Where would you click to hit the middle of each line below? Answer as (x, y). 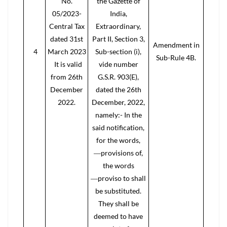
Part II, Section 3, (118, 39)
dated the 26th (118, 89)
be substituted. (118, 191)
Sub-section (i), (118, 51)
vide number (118, 64)
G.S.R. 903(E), (118, 77)
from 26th (67, 77)
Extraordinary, (118, 26)
